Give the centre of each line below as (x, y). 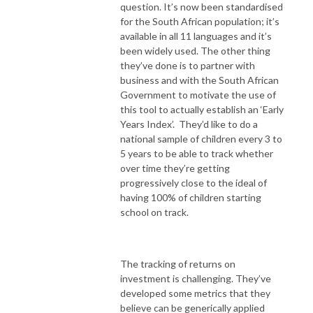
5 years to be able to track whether (197, 153)
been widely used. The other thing (195, 50)
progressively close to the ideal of (194, 182)
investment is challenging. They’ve (196, 278)
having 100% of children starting (191, 197)
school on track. (154, 212)
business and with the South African (199, 80)
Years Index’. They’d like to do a (189, 124)
